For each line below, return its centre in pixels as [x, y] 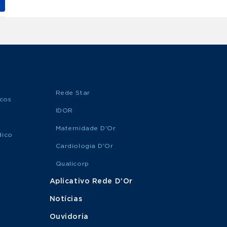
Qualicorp [72, 164]
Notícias [66, 199]
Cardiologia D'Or [84, 146]
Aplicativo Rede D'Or [91, 181]
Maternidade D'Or [86, 128]
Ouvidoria [69, 217]
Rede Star [73, 93]
